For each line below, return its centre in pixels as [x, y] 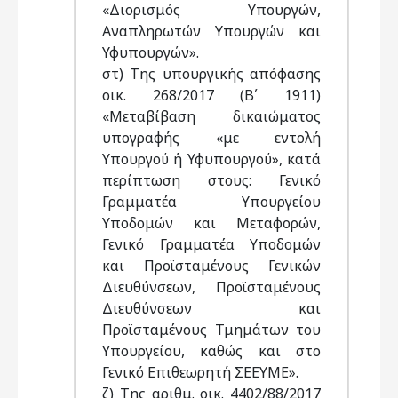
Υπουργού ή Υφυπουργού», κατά [211, 159]
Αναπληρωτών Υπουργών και [211, 31]
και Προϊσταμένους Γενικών [211, 266]
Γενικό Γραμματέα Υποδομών [211, 244]
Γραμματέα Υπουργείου [211, 202]
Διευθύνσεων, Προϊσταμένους [211, 287]
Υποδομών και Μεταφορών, [211, 223]
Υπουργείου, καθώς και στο [211, 351]
